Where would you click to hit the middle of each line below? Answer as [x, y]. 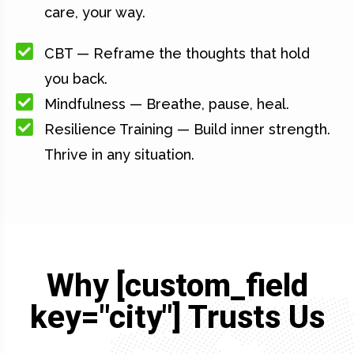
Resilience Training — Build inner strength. [188, 129]
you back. [76, 79]
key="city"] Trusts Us [177, 317]
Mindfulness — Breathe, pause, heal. [167, 104]
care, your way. [95, 12]
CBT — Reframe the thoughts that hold [177, 53]
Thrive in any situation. [120, 154]
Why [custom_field [177, 286]
